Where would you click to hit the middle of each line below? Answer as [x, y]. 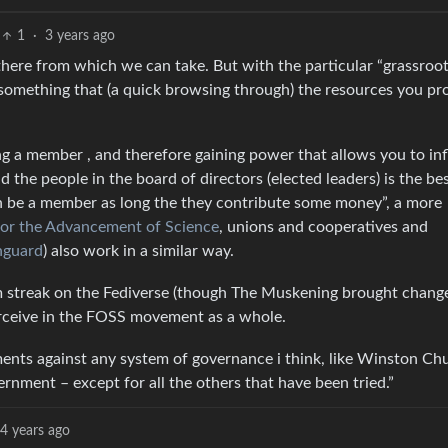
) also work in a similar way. [138, 251]
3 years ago [80, 36]
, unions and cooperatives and [323, 227]
